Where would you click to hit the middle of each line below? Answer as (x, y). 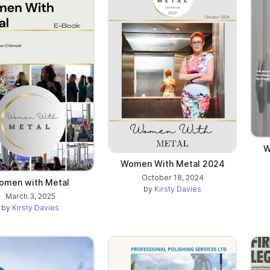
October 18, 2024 (172, 178)
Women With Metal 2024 (172, 164)
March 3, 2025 (30, 196)
